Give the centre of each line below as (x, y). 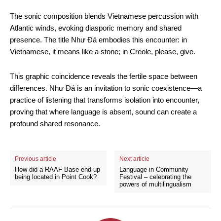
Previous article (36, 159)
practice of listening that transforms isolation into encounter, (105, 100)
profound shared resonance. (56, 124)
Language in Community (154, 169)
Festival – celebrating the (156, 177)
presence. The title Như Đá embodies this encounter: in (98, 40)
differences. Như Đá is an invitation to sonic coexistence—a (106, 88)
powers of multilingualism (156, 184)
